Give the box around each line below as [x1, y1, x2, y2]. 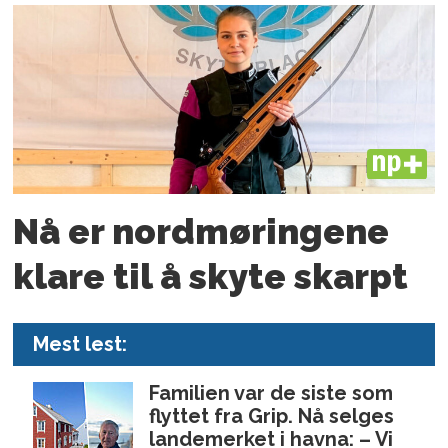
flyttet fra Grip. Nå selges [149, 403, 395, 428]
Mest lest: [33, 332, 128, 356]
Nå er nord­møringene [13, 211, 390, 253]
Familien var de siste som [149, 380, 394, 405]
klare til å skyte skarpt [13, 256, 409, 298]
